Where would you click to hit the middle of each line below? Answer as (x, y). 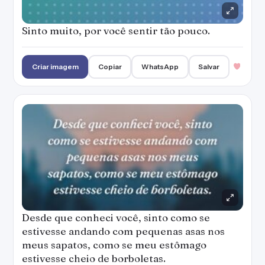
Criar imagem (55, 67)
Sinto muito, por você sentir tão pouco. (116, 30)
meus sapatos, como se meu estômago (114, 245)
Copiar (110, 67)
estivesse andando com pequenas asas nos (123, 231)
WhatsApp (160, 67)
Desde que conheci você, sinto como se (116, 217)
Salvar (209, 67)
